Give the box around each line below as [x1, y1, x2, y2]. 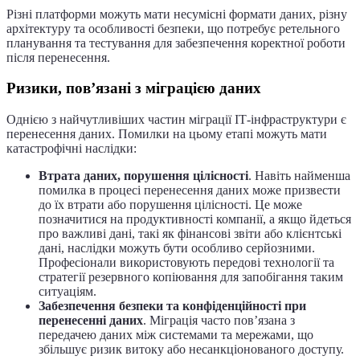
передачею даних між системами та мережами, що [39, 328, 313, 342]
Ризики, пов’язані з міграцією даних [6, 80, 261, 97]
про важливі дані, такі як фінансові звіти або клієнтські [39, 227, 342, 241]
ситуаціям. [39, 284, 96, 299]
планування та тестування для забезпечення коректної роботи [6, 35, 346, 50]
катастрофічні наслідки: [6, 141, 137, 156]
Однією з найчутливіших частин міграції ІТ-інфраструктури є [6, 112, 346, 127]
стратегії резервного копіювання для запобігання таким [39, 270, 343, 284]
